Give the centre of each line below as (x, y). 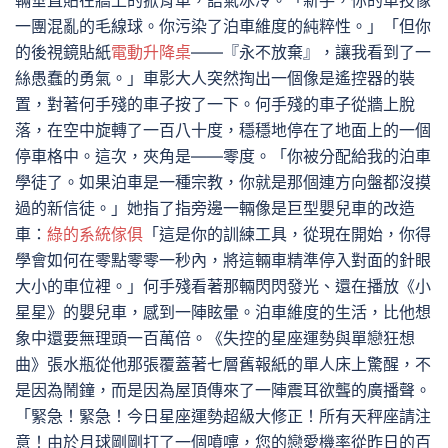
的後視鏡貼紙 (63, 52)
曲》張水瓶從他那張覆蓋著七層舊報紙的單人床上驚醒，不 (223, 364)
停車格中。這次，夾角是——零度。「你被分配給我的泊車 (223, 156)
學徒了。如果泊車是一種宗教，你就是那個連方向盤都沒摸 (223, 182)
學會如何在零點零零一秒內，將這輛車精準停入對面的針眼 (223, 260)
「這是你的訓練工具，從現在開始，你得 (287, 234)
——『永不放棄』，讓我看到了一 (311, 52)
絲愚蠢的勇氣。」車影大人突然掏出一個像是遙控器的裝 (215, 78)
